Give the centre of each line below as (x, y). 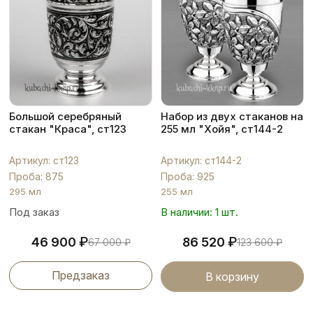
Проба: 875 (36, 176)
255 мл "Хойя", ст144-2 (222, 129)
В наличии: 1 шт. (199, 212)
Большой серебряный (65, 116)
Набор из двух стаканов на (232, 116)
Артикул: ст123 (44, 160)
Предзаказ (81, 275)
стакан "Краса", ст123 (68, 129)
